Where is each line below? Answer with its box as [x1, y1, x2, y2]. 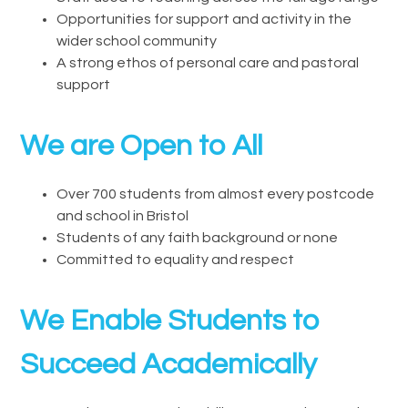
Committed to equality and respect [56, 251, 295, 267]
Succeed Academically [20, 349, 318, 380]
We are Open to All [20, 130, 263, 161]
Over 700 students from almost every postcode [56, 186, 375, 201]
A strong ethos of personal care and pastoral [56, 55, 360, 70]
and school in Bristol [56, 208, 189, 223]
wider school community [56, 33, 218, 48]
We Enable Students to [20, 305, 321, 336]
